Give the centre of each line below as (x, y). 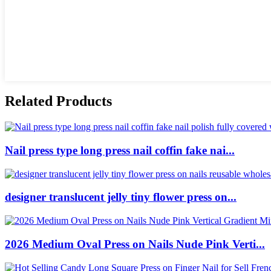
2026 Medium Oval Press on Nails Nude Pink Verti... (135, 244)
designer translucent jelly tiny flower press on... (121, 197)
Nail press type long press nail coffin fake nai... (120, 150)
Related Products (58, 101)
